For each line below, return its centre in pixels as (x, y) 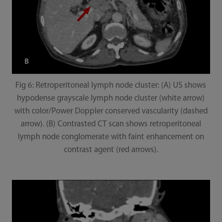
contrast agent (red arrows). (111, 150)
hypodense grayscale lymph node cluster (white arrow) (111, 99)
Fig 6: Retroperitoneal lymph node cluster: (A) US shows (111, 86)
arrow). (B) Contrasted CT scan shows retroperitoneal (111, 124)
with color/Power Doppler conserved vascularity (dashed (111, 111)
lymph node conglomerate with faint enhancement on (111, 137)
